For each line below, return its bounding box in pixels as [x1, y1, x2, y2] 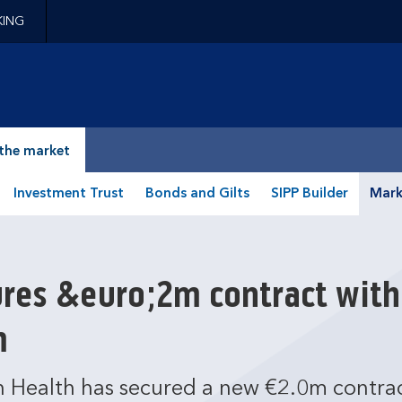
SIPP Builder [270, 188, 348, 201]
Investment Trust [13, 188, 124, 201]
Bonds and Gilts [144, 188, 249, 201]
